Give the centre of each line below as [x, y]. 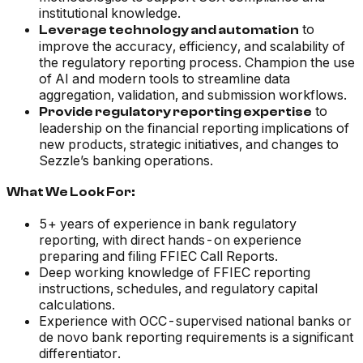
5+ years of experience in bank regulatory [168, 224]
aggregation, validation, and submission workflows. [193, 95]
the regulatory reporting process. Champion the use [197, 63]
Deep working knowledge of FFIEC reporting [175, 273]
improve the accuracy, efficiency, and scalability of [192, 47]
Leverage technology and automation [169, 30]
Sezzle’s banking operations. [126, 161]
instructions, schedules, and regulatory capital [178, 289]
